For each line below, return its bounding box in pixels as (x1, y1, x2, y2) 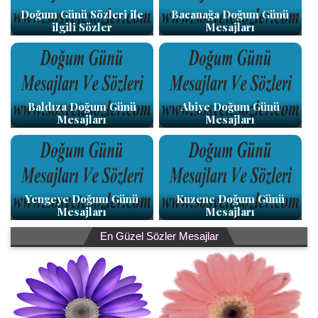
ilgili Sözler (51, 20, 112, 34)
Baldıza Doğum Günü (27, 99, 136, 114)
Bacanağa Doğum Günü (171, 7, 290, 21)
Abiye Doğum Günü (180, 99, 280, 114)
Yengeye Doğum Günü (25, 192, 139, 206)
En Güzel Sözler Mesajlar (99, 230, 219, 242)
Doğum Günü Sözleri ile (20, 7, 143, 21)
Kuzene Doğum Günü (175, 192, 285, 206)
